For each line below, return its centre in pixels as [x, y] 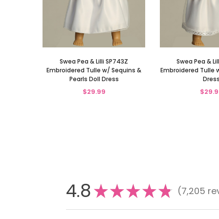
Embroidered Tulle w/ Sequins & [94, 70]
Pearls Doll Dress [94, 79]
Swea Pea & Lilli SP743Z [94, 62]
